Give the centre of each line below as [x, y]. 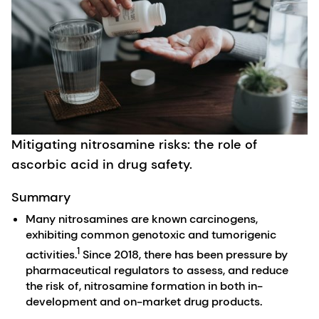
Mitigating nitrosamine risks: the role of [134, 145]
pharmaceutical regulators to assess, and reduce [157, 270]
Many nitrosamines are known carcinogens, [142, 219]
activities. [51, 254]
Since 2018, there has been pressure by [184, 254]
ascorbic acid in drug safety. [102, 165]
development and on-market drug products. [144, 301]
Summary [41, 198]
